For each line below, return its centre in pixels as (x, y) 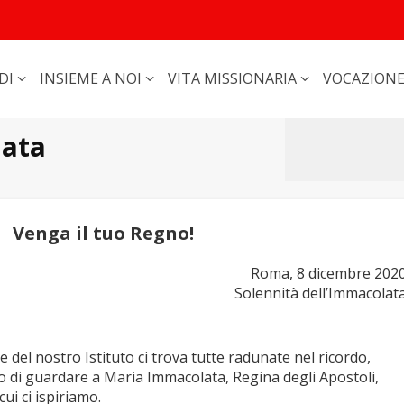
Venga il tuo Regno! (104, 233)
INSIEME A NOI (92, 78)
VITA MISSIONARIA (234, 78)
